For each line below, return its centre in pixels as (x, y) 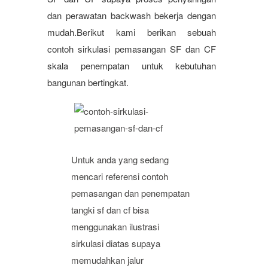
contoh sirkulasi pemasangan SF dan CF (132, 49)
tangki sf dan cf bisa (110, 210)
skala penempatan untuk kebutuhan (132, 66)
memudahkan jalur (107, 260)
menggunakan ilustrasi (115, 226)
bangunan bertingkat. (88, 82)
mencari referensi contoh (120, 176)
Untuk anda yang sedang (120, 159)
